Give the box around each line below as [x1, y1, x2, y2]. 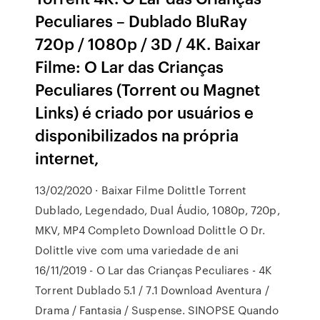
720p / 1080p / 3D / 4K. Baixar [35, 32, 261, 54]
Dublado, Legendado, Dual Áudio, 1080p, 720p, [35, 202, 280, 218]
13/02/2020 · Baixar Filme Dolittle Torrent [35, 182, 247, 198]
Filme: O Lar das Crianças [35, 55, 224, 77]
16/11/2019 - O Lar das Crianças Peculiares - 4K [35, 262, 271, 278]
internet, [35, 146, 100, 169]
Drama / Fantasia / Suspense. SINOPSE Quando [35, 302, 279, 318]
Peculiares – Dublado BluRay [35, 9, 248, 31]
